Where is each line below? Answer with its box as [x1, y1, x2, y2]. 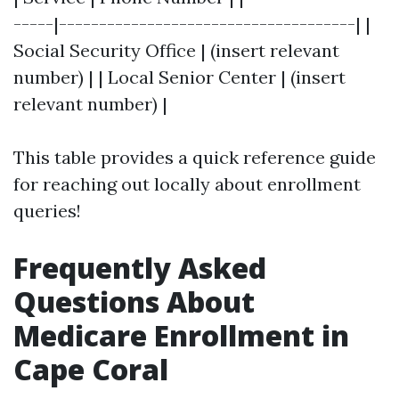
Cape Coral [13, 350, 168, 388]
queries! [13, 199, 81, 222]
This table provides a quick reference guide [13, 146, 376, 168]
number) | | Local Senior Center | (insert [13, 66, 346, 88]
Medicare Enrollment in [13, 316, 349, 354]
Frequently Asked [13, 248, 266, 287]
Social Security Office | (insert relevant [13, 39, 339, 61]
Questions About [13, 282, 255, 321]
